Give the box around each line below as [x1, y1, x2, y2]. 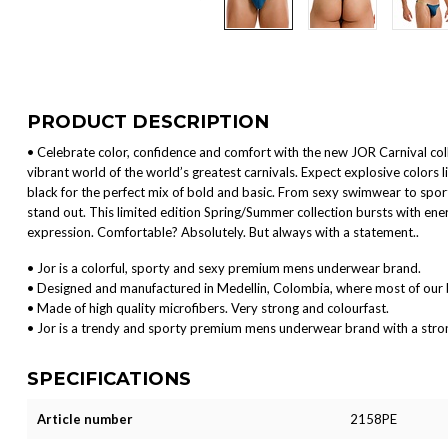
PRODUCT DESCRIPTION [27, 110, 269, 133]
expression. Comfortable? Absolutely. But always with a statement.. [27, 224, 419, 240]
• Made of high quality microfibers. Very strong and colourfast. [27, 299, 389, 316]
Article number [37, 410, 133, 427]
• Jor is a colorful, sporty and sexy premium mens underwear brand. [27, 259, 421, 276]
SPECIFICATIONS [27, 366, 191, 390]
